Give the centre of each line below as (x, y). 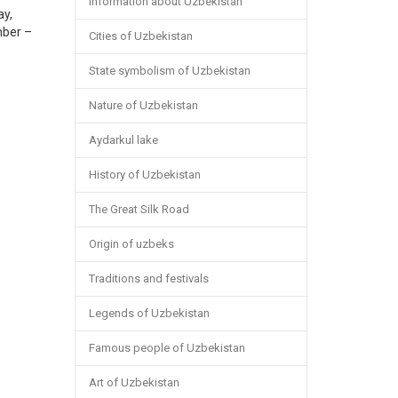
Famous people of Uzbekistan (167, 348)
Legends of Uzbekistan (149, 313)
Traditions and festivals (148, 279)
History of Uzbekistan (144, 175)
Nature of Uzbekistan (143, 105)
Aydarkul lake (123, 140)
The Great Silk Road (139, 209)
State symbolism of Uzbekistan (169, 71)
